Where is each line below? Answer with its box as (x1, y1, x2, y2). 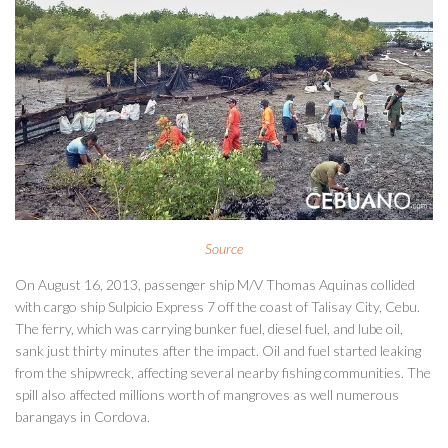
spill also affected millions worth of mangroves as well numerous (15, 385, 399, 403)
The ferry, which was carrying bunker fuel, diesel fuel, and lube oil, (15, 319, 403, 337)
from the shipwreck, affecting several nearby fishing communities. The (15, 363, 431, 381)
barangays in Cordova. (15, 407, 150, 425)
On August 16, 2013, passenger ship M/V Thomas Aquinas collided (15, 275, 415, 293)
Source (205, 239, 243, 257)
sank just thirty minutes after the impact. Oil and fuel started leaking (15, 341, 421, 359)
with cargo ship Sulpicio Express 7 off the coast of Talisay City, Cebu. (15, 297, 420, 315)
